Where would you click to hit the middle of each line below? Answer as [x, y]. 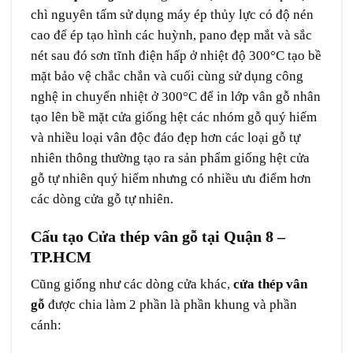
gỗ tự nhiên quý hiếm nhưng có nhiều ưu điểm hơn [171, 178]
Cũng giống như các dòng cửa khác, [132, 284]
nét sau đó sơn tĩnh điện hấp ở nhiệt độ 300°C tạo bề [176, 55]
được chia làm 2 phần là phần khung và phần [173, 305]
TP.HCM [61, 256]
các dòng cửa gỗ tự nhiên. [102, 199]
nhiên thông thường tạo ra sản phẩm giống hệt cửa [170, 158]
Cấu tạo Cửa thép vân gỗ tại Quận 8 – [158, 236]
